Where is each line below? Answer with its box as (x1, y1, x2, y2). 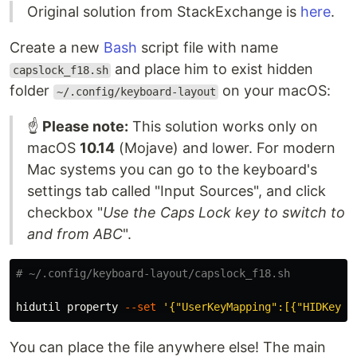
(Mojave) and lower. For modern (115, 139, 335, 157)
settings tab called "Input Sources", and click (27, 182, 326, 200)
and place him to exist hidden (111, 61, 314, 78)
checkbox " (27, 204, 103, 222)
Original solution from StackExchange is (27, 3, 300, 21)
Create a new (10, 39, 104, 57)
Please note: (42, 118, 128, 135)
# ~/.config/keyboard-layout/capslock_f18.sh (16, 267, 290, 280)
